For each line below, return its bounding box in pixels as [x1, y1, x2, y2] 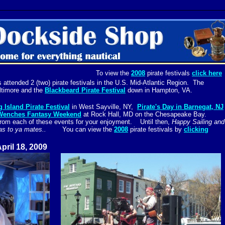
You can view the [62, 126, 114, 133]
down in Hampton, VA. [128, 86, 192, 94]
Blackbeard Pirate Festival [45, 86, 126, 94]
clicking [184, 126, 208, 133]
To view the [96, 69, 131, 77]
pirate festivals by [128, 126, 184, 133]
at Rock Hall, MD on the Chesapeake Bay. [81, 110, 206, 118]
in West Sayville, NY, [72, 103, 137, 110]
